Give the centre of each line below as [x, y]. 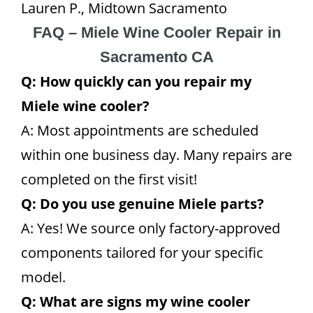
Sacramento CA [156, 57]
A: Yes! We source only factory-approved [151, 228]
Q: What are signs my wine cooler [136, 301]
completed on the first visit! [109, 179]
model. [43, 277]
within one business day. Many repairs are [156, 155]
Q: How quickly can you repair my [136, 81]
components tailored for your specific [142, 253]
